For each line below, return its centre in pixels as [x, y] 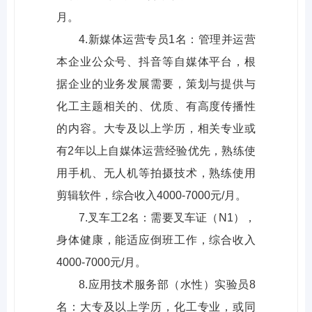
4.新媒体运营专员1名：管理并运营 [167, 40]
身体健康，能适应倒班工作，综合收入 [156, 240]
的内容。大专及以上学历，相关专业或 [156, 129]
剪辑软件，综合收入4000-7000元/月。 [151, 196]
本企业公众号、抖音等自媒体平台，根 [156, 62]
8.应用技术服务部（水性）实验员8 [167, 285]
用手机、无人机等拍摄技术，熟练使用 [156, 173]
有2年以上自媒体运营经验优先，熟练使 [156, 151]
